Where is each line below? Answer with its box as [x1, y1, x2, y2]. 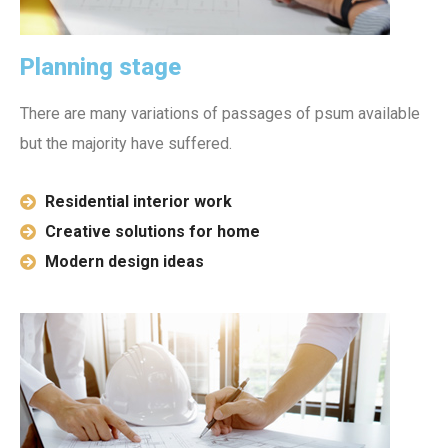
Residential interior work [45, 191, 232, 211]
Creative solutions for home [45, 221, 260, 241]
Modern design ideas [45, 251, 204, 271]
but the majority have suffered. [20, 133, 232, 153]
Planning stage [20, 52, 181, 81]
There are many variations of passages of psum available [20, 103, 420, 123]
